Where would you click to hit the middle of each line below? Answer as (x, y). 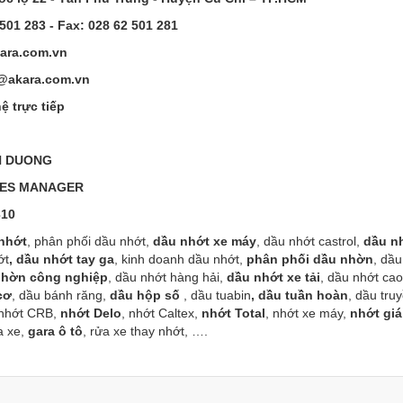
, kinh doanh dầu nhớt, (180, 259)
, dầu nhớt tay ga (62, 259)
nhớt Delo (91, 313)
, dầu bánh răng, (61, 295)
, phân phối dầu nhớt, (90, 241)
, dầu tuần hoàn (300, 295)
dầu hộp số (145, 295)
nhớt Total (233, 313)
